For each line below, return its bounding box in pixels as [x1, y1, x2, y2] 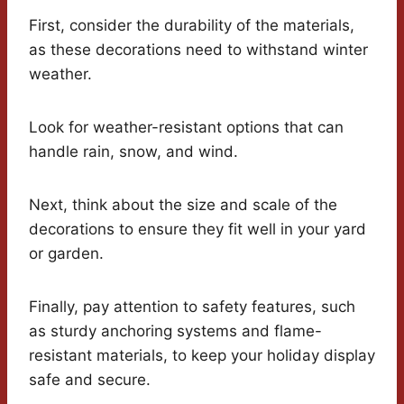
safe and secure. [29, 371, 151, 390]
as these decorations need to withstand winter [29, 41, 368, 60]
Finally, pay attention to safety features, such [29, 298, 355, 317]
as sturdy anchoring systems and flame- [29, 322, 322, 341]
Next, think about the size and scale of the [29, 196, 337, 215]
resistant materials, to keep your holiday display [29, 346, 375, 365]
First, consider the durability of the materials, [29, 16, 354, 35]
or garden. [29, 244, 104, 263]
